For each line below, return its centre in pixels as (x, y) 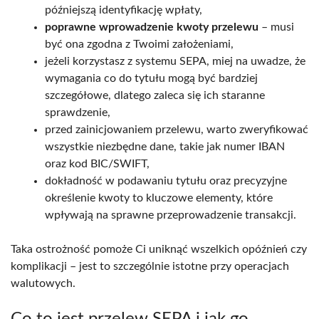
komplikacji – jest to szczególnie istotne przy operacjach (150, 266)
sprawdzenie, (78, 112)
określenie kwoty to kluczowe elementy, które (159, 198)
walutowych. (43, 283)
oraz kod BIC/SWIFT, (97, 163)
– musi (276, 27)
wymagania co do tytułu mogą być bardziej (151, 78)
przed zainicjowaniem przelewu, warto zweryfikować (177, 129)
